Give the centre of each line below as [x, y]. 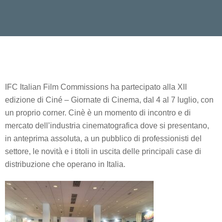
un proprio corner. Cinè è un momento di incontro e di [98, 113]
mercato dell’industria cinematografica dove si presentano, [107, 126]
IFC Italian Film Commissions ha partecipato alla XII [96, 87]
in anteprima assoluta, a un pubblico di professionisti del [103, 139]
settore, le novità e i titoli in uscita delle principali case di [103, 152]
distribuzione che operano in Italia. [65, 165]
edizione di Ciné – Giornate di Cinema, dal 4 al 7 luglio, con [109, 100]
